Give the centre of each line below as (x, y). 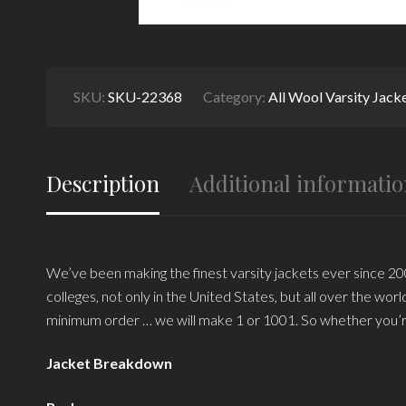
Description (102, 183)
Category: (235, 96)
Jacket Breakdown (109, 363)
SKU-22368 (145, 96)
